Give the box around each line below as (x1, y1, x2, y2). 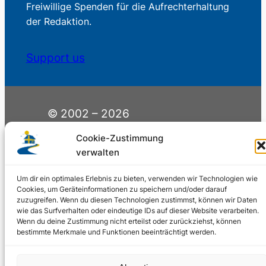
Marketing (47, 167, 93, 180)
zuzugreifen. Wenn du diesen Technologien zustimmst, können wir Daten (17, 195, 257, 204)
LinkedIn (199, 125, 256, 143)
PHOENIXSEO (47, 182, 108, 195)
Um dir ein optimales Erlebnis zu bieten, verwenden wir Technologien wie (17, 174, 258, 183)
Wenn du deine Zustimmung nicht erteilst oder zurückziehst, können (17, 217, 241, 226)
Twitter (199, 140, 248, 157)
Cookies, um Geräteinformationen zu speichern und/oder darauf (17, 185, 227, 194)
